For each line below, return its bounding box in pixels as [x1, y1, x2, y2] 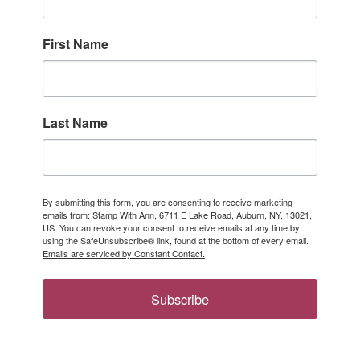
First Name [42, 35, 108, 54]
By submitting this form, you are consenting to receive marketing [42, 195, 292, 209]
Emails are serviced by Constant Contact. [42, 247, 205, 260]
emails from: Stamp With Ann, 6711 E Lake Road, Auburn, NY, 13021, [42, 208, 312, 222]
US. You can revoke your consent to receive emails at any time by [42, 221, 300, 235]
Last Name [42, 113, 108, 133]
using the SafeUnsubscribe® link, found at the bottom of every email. [42, 234, 309, 247]
